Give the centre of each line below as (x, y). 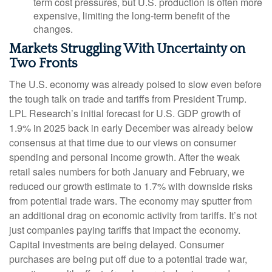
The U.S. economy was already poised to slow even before (135, 84)
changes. (53, 29)
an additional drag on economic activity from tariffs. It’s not (133, 216)
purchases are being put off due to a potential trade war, (128, 259)
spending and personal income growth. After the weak (124, 157)
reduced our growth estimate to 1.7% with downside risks (131, 186)
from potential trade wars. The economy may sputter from (131, 201)
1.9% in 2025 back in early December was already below (131, 128)
